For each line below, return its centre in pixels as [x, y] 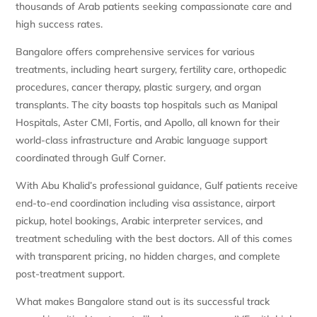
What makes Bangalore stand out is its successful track [143, 301]
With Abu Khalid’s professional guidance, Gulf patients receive [157, 185]
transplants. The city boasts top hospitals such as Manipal [147, 104]
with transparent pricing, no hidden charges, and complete [148, 256]
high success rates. [59, 24]
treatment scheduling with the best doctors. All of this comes [154, 238]
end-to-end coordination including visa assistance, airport [146, 203]
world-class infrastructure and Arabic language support [142, 140]
